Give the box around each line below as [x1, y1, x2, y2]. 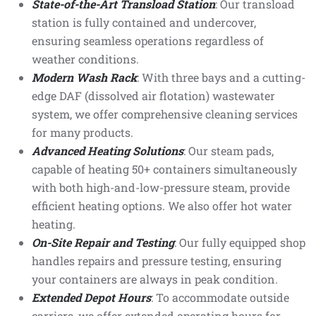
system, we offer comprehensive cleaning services [32, 107, 298, 121]
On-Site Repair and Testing [32, 235, 174, 250]
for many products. [32, 125, 133, 140]
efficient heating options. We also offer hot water [32, 198, 292, 213]
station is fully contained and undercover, [32, 15, 256, 30]
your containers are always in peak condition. [32, 272, 278, 286]
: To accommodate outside [151, 290, 289, 305]
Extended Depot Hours [32, 290, 151, 305]
